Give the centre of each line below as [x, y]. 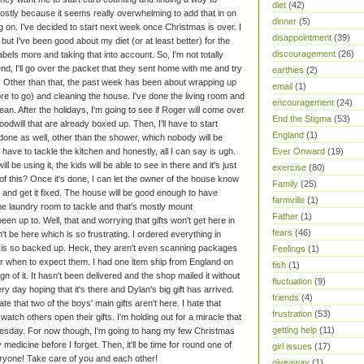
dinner [284, 21]
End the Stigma [302, 119]
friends [286, 297]
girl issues [292, 346]
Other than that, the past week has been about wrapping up [120, 82]
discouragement [304, 54]
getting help [295, 330]
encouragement [303, 102]
